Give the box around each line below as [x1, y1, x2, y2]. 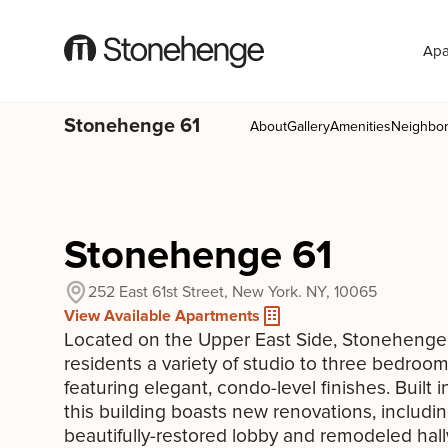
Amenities [330, 117, 391, 135]
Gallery [287, 117, 330, 135]
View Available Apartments [64, 306, 260, 326]
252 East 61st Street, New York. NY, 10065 [88, 282, 377, 302]
